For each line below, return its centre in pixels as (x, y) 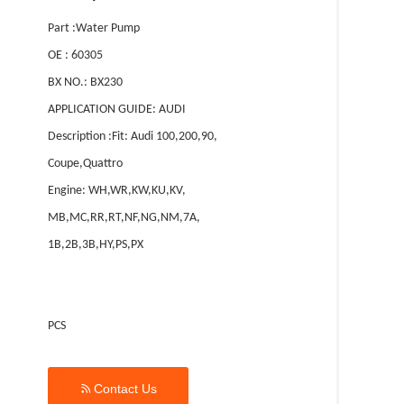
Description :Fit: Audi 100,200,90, (133, 137)
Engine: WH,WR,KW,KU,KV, (117, 191)
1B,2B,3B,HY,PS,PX (96, 245)
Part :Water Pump (94, 28)
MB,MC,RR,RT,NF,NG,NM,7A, (124, 218)
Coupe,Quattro (85, 164)
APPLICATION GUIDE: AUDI (117, 110)
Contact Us (125, 389)
